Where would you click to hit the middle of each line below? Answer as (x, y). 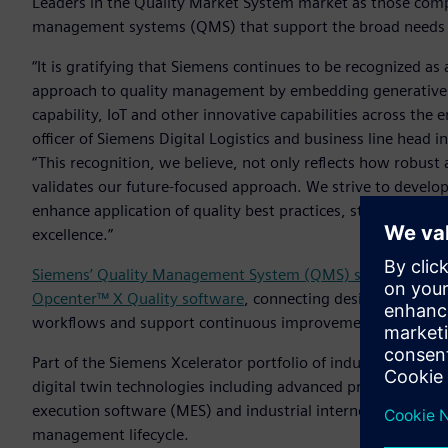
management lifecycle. (110, 434)
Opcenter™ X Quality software (138, 298)
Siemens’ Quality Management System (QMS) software (224, 274)
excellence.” (72, 234)
